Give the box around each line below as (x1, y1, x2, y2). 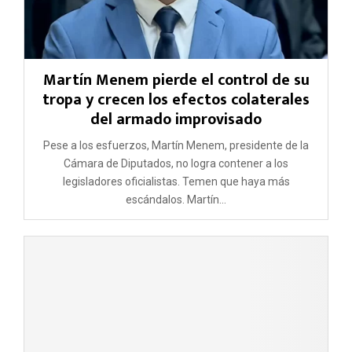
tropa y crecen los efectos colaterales (42, 86, 310, 114)
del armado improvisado (90, 106, 262, 134)
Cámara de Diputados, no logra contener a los (64, 157, 288, 170)
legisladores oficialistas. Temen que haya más (62, 175, 290, 189)
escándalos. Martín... (126, 193, 226, 207)
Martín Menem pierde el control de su (42, 67, 310, 94)
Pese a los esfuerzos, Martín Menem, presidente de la (43, 139, 309, 152)
